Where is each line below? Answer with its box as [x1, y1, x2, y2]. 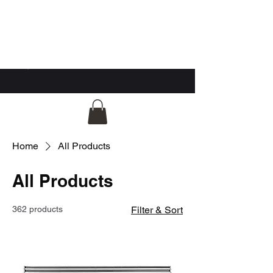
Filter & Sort [131, 204, 183, 216]
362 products [12, 204, 63, 214]
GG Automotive [12, 16, 96, 31]
